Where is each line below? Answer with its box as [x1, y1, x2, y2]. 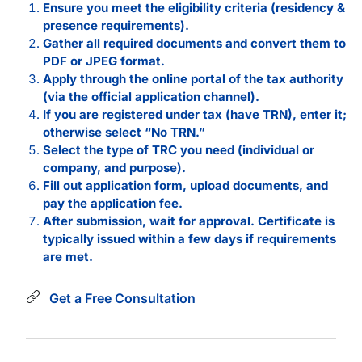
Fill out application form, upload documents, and [42, 177, 328, 193]
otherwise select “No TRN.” [42, 124, 205, 140]
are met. [42, 248, 93, 264]
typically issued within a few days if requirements [42, 230, 336, 246]
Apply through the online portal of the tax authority [42, 70, 343, 86]
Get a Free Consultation [48, 289, 196, 306]
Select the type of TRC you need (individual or [42, 141, 314, 158]
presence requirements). [42, 17, 189, 33]
